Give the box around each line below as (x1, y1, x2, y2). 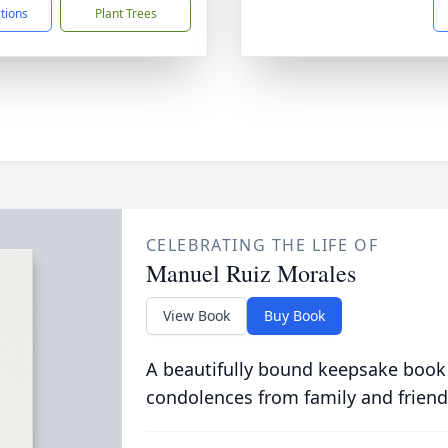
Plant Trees (94, 5, 157, 22)
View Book (162, 306, 230, 325)
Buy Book (263, 306, 325, 325)
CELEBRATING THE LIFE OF (145, 234, 379, 256)
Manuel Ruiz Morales (145, 257, 356, 289)
